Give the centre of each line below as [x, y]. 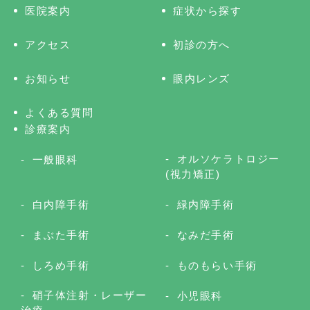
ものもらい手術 [217, 266]
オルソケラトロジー [229, 159]
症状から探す [208, 11]
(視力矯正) [193, 174]
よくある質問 [60, 113]
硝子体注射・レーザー [90, 295]
